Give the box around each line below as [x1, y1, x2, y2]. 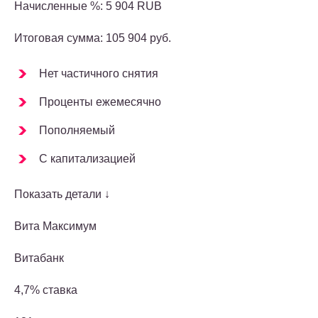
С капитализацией [39, 153, 136, 165]
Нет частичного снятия [39, 67, 158, 80]
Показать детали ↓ [14, 188, 110, 201]
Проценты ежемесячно [39, 96, 161, 109]
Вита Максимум [14, 220, 97, 233]
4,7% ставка [14, 284, 77, 297]
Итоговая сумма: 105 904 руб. [14, 32, 171, 45]
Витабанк [14, 252, 64, 265]
